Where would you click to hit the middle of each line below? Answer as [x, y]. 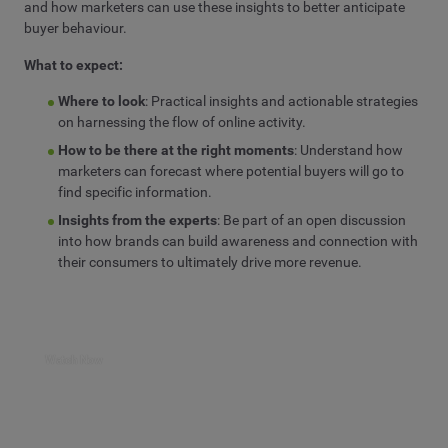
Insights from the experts [138, 219]
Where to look [102, 100]
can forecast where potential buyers [237, 170]
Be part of [254, 219]
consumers [124, 261]
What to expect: [73, 64]
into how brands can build [140, 240]
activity [280, 121]
